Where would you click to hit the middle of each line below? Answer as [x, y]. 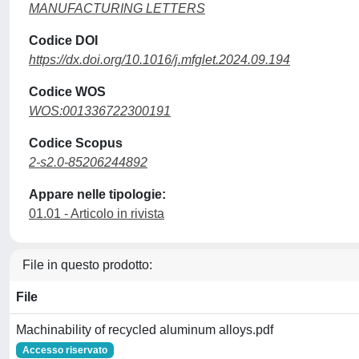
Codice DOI [63, 40]
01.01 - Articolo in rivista [97, 214]
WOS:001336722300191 [100, 111]
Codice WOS [67, 92]
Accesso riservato [65, 350]
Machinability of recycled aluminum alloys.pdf [145, 330]
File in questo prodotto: [87, 265]
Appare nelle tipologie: [97, 194]
